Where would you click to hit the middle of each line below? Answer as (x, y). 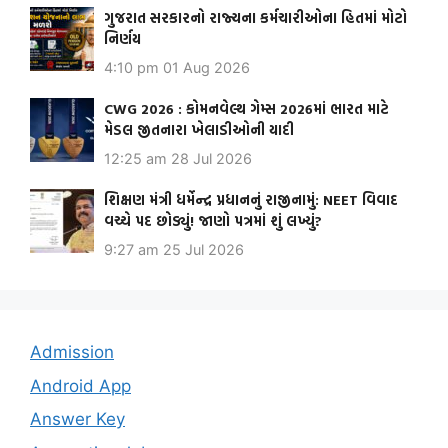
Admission (72, 352)
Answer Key (77, 419)
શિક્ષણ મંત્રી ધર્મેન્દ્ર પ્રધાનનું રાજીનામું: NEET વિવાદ (251, 200)
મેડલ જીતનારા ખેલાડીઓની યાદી (199, 130)
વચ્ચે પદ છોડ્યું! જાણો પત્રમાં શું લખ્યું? (213, 221)
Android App (80, 385)
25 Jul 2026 (203, 249)
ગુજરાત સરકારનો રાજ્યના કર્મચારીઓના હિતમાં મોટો (255, 18)
